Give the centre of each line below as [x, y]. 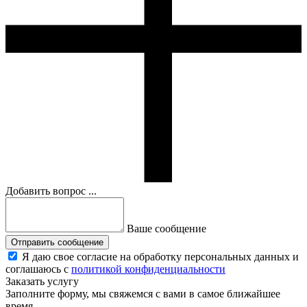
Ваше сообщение [167, 229]
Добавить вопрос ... [51, 191]
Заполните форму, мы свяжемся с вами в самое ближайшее [143, 294]
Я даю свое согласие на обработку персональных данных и [160, 257]
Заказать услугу [42, 282]
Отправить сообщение [57, 243]
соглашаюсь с [38, 269]
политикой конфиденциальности [148, 269]
